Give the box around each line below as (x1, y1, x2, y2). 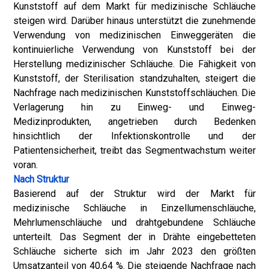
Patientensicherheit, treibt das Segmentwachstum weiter (13, 145, 256, 156)
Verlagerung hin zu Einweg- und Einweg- (13, 101, 256, 113)
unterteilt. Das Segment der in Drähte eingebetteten (13, 231, 256, 243)
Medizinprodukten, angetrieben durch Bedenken (13, 116, 256, 127)
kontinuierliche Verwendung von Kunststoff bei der (13, 44, 256, 55)
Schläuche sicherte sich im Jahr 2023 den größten (13, 246, 256, 257)
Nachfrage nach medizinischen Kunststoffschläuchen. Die (13, 87, 256, 98)
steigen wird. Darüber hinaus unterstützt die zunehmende (13, 15, 256, 26)
